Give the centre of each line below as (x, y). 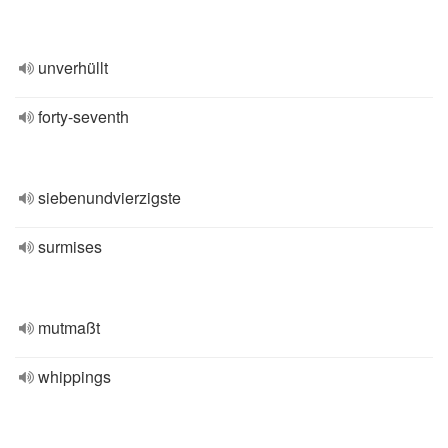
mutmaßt (69, 327)
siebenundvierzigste (109, 197)
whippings (74, 376)
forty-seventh (83, 116)
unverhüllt (73, 67)
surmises (70, 246)
